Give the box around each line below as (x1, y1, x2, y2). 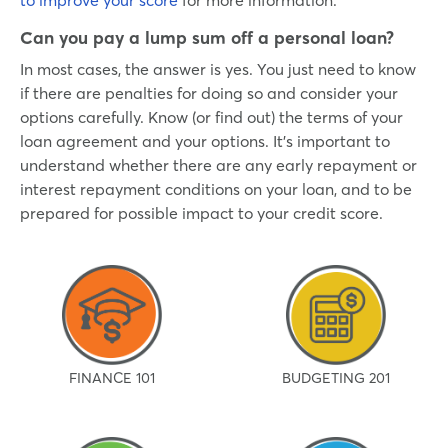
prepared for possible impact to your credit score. (20, 202, 391, 223)
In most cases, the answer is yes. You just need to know (20, 58, 416, 79)
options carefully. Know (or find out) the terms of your (20, 106, 403, 127)
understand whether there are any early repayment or (20, 154, 417, 175)
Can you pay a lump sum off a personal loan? (20, 26, 394, 49)
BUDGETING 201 (282, 368, 390, 387)
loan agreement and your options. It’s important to (20, 130, 390, 151)
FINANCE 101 (69, 368, 155, 387)
